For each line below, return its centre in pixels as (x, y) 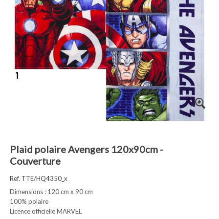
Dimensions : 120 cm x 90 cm (51, 192)
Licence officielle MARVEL (46, 211)
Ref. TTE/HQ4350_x (39, 178)
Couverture (35, 161)
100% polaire (29, 201)
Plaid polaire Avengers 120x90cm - (87, 149)
